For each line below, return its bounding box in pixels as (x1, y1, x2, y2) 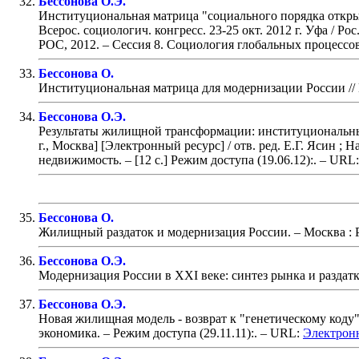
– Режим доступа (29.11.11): (100, 325, 254, 340)
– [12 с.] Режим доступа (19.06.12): (122, 152, 313, 167)
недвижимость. (38, 152, 122, 167)
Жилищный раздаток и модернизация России (38, 224, 288, 239)
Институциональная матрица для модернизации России (38, 80, 345, 95)
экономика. (38, 325, 100, 340)
